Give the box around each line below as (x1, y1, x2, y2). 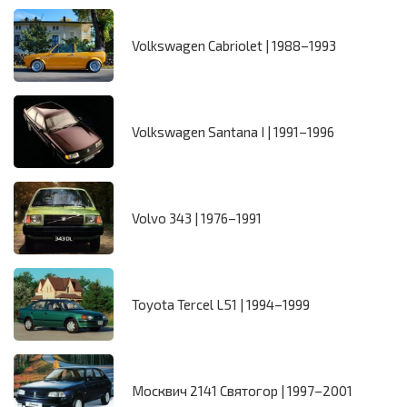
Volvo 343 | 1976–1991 (132, 210, 262, 227)
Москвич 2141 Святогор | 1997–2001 (132, 382, 352, 400)
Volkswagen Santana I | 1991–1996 (132, 124, 334, 141)
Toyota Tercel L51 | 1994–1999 (132, 296, 310, 313)
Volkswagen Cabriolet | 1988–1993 (132, 37, 336, 55)
